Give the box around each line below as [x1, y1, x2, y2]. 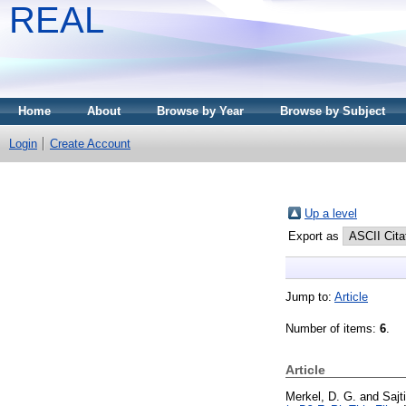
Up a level [304, 206, 357, 220]
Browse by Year [157, 104, 244, 118]
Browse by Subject [280, 104, 385, 118]
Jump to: [285, 289, 334, 304]
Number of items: [285, 321, 380, 335]
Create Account [50, 137, 130, 150]
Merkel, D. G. [285, 389, 356, 403]
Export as [288, 228, 343, 243]
